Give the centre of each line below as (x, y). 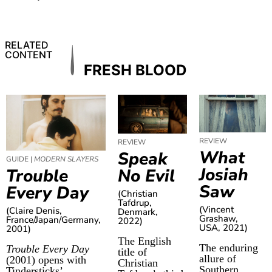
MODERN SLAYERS (66, 159)
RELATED (27, 45)
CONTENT (29, 55)
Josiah (223, 175)
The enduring (228, 248)
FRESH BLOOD (135, 70)
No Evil (146, 176)
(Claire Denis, (34, 211)
